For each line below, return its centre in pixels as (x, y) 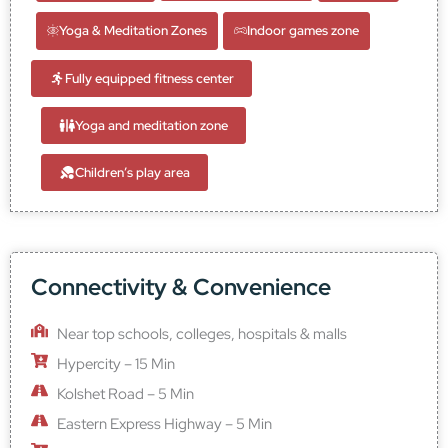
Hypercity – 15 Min (116, 364)
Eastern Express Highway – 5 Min (165, 424)
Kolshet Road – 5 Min (126, 394)
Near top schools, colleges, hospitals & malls (202, 334)
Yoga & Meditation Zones (133, 31)
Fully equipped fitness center (149, 79)
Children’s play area (132, 173)
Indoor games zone (303, 31)
